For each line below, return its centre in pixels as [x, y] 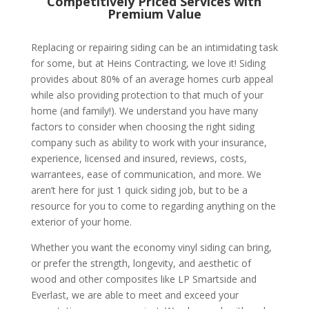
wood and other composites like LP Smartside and [143, 279]
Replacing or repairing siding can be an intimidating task [154, 47]
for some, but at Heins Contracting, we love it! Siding [148, 63]
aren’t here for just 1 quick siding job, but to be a [139, 190]
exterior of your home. [81, 222]
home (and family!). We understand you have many [144, 111]
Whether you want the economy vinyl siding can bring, [151, 247]
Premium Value [154, 14]
